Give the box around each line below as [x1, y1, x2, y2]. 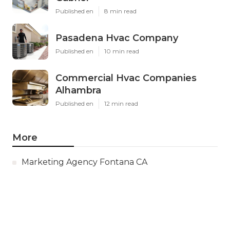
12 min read [104, 100, 138, 107]
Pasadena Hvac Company [55, 32, 178, 44]
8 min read [104, 7, 137, 15]
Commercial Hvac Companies [55, 72, 197, 84]
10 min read [104, 47, 139, 55]
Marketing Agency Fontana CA [22, 157, 147, 167]
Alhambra [55, 85, 101, 96]
